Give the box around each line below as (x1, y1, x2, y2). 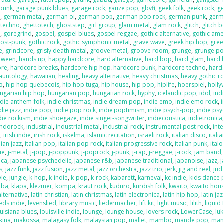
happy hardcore (48, 55, 95, 63)
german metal (3, 12, 43, 21)
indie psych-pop (148, 106, 194, 114)
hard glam (175, 55, 204, 63)
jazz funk (5, 165, 30, 173)
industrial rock (103, 122, 143, 131)
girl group (88, 21, 116, 29)
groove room (130, 46, 169, 55)
